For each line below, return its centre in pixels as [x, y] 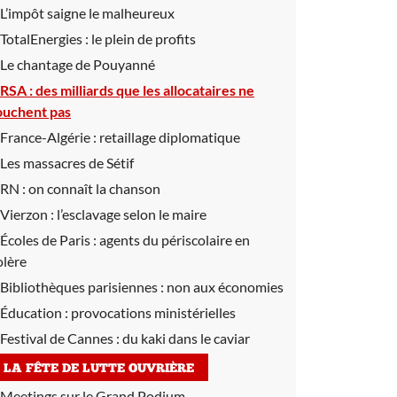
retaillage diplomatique [170, 137]
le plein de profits [144, 39]
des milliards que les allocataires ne [145, 90]
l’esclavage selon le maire [132, 214]
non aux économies [225, 287]
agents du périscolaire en [175, 240]
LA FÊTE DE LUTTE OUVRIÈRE [99, 369]
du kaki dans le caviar [186, 338]
